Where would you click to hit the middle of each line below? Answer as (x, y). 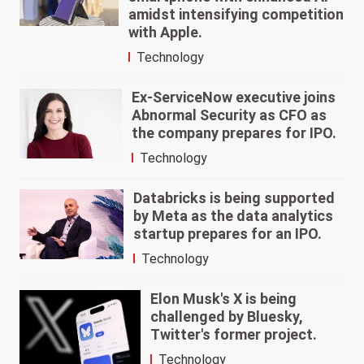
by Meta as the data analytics (234, 216)
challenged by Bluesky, (227, 317)
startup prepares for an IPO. (228, 234)
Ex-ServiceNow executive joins (234, 97)
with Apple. (166, 32)
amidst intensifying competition (236, 15)
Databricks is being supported (234, 198)
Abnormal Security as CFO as (230, 115)
